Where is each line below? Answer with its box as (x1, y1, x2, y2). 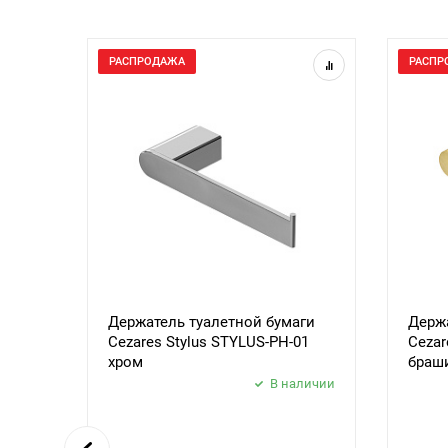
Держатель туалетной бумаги (108, 313, 315, 331)
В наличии (270, 376, 336, 391)
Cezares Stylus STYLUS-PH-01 (108, 333, 309, 351)
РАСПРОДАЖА (109, 55, 185, 68)
